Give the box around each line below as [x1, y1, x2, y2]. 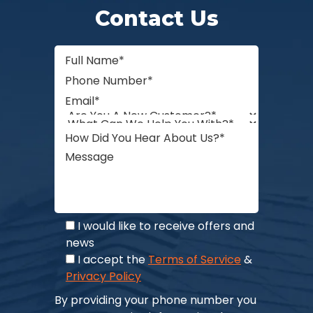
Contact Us [94, 6, 219, 31]
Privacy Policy [66, 268, 141, 284]
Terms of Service [148, 252, 241, 268]
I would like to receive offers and [78, 218, 254, 234]
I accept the [78, 252, 148, 268]
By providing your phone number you [54, 292, 256, 308]
